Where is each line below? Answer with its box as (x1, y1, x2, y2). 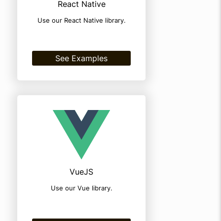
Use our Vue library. (50, 184, 112, 192)
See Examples (55, 53, 108, 63)
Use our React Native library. (37, 16, 126, 24)
